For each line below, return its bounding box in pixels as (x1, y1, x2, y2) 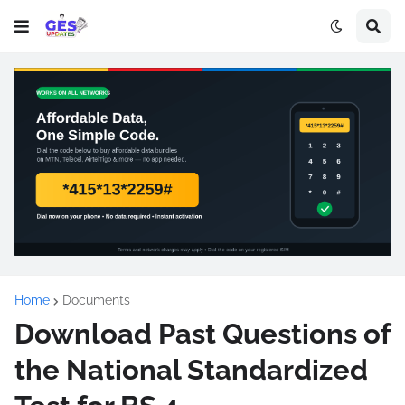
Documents (62, 293, 130, 308)
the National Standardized (14, 353, 368, 387)
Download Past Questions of (14, 317, 390, 351)
